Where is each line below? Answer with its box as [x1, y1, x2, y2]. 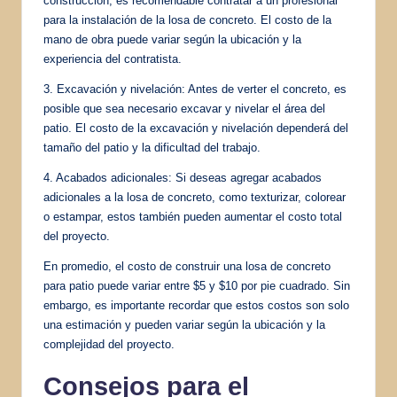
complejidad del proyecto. [43, 337, 175, 351]
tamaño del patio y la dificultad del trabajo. [43, 140, 261, 154]
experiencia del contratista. [43, 51, 182, 66]
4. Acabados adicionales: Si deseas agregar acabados [43, 170, 322, 184]
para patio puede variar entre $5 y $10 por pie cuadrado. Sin [43, 278, 350, 292]
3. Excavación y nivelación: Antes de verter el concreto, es [43, 82, 346, 96]
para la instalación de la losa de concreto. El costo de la [43, 12, 331, 27]
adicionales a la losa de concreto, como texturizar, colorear [43, 190, 346, 204]
